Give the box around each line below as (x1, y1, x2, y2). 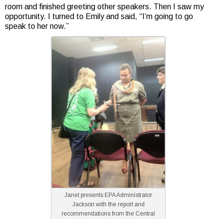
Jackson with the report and (72, 201, 145, 208)
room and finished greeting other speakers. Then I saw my (5, 2, 204, 11)
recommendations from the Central (62, 210, 155, 217)
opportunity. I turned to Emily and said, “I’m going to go (5, 12, 193, 21)
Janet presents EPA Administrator (65, 192, 153, 198)
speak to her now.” (5, 22, 69, 30)
